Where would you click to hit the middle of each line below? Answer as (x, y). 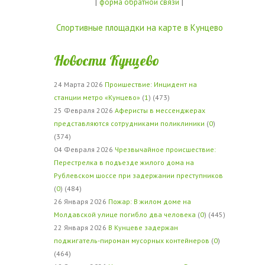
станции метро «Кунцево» (97, 97)
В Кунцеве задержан (143, 227)
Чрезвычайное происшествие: (165, 149)
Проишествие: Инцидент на (151, 84)
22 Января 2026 (81, 227)
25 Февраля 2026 (84, 110)
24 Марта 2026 (79, 84)
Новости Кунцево (106, 60)
